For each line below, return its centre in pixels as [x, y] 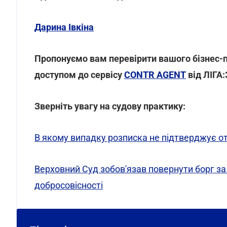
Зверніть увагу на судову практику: [110, 106]
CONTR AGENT [155, 75]
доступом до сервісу [79, 75]
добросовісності [69, 185]
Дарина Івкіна [64, 27]
